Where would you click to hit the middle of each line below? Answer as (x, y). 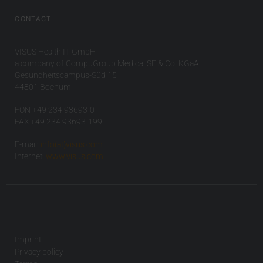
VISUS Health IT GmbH (55, 51)
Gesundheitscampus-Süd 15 (66, 75)
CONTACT (33, 18)
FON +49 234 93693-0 (55, 110)
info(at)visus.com (72, 145)
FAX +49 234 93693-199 (59, 122)
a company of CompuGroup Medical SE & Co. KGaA (107, 63)
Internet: (31, 156)
